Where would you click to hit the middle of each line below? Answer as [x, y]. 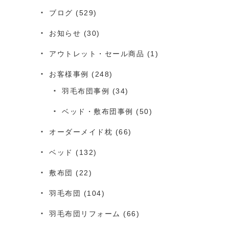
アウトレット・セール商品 [97, 54]
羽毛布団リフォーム [85, 214]
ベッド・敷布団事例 [98, 111]
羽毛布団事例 [86, 91]
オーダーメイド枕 [81, 132]
